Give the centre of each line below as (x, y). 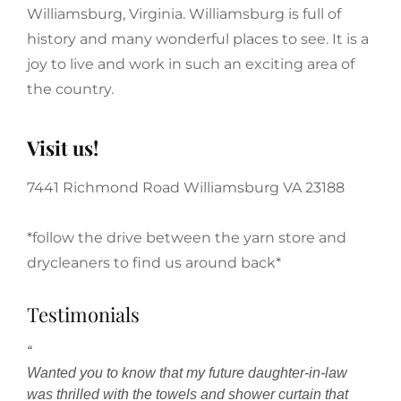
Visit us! (63, 148)
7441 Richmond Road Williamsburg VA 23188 (186, 187)
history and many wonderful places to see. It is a (198, 39)
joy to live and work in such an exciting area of (191, 64)
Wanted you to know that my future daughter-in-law (187, 373)
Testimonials (83, 314)
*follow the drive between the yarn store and (187, 237)
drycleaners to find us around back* (154, 262)
